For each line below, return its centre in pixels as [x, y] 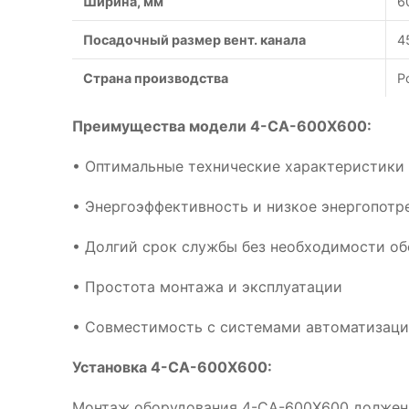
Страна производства [156, 78]
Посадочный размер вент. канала [194, 40]
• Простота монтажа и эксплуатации [207, 287]
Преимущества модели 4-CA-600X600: [222, 126]
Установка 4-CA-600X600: [172, 367]
